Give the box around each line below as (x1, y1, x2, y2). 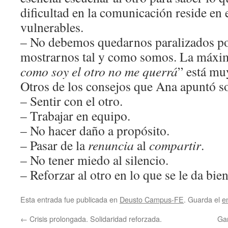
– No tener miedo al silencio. (20, 151, 168, 168)
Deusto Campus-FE (120, 193, 184, 205)
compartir (149, 136, 201, 154)
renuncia (88, 136, 134, 154)
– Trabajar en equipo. (20, 106, 130, 124)
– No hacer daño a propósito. (20, 121, 169, 139)
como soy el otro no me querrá (20, 62, 178, 80)
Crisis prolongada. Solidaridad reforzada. (27, 213, 162, 224)
